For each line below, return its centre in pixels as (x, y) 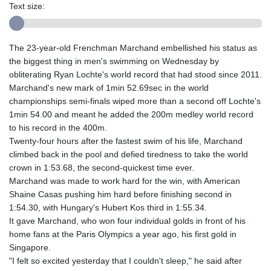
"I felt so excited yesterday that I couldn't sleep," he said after (126, 260)
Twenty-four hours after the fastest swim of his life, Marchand (126, 141)
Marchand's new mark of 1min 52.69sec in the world (109, 87)
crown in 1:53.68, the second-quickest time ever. (102, 167)
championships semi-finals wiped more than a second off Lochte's (135, 101)
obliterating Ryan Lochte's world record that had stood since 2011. (135, 74)
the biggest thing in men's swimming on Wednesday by (114, 61)
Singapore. (30, 247)
